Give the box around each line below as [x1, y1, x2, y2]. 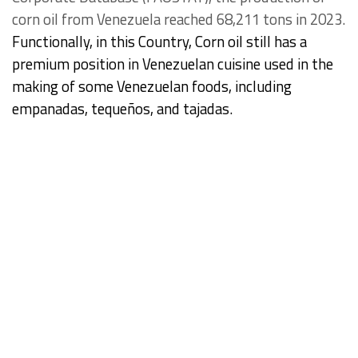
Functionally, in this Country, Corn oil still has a [12, 30, 307, 54]
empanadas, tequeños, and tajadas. [12, 97, 233, 121]
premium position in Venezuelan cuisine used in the [12, 53, 333, 76]
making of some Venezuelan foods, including [12, 75, 292, 98]
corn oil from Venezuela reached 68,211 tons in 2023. [12, 8, 345, 31]
